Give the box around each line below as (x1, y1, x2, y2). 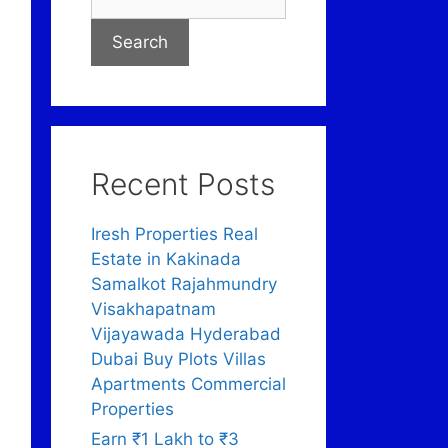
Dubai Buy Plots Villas (91, 349, 266, 370)
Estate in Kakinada (91, 249, 241, 270)
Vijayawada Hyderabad (91, 324, 281, 345)
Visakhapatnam (91, 299, 216, 320)
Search (112, 32, 168, 53)
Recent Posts (91, 166, 275, 203)
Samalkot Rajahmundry (91, 274, 277, 295)
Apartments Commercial (91, 374, 286, 395)
